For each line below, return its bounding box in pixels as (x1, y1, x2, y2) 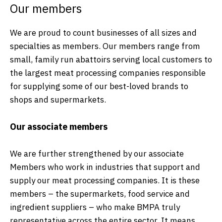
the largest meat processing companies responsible (10, 67, 206, 79)
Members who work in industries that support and (10, 161, 200, 172)
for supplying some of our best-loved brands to (10, 81, 188, 92)
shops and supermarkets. (10, 94, 106, 106)
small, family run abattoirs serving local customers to (10, 54, 212, 65)
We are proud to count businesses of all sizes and (10, 27, 197, 39)
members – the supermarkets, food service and (10, 188, 190, 199)
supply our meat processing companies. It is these (10, 174, 200, 186)
